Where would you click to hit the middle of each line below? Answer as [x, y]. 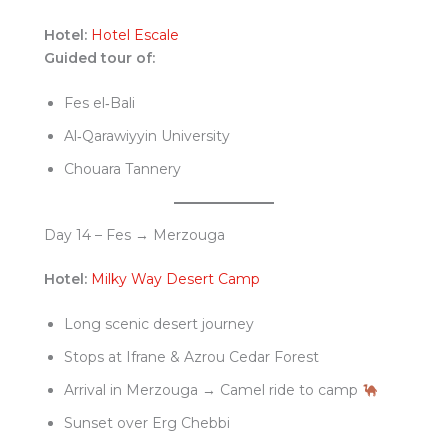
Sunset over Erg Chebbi [147, 423]
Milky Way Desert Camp [175, 279]
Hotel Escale [135, 34]
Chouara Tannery [122, 169]
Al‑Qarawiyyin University [147, 136]
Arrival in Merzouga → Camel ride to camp [213, 390]
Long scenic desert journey [159, 324]
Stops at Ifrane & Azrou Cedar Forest [191, 357]
